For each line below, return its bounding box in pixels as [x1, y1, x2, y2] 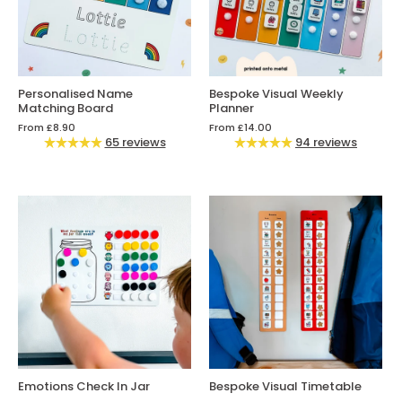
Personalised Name [18, 85, 133, 103]
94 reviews [295, 134, 357, 152]
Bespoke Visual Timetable [209, 378, 362, 396]
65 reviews [104, 134, 166, 152]
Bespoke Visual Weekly [209, 85, 344, 103]
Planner [209, 100, 254, 118]
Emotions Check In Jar [18, 378, 150, 396]
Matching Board [18, 100, 113, 118]
